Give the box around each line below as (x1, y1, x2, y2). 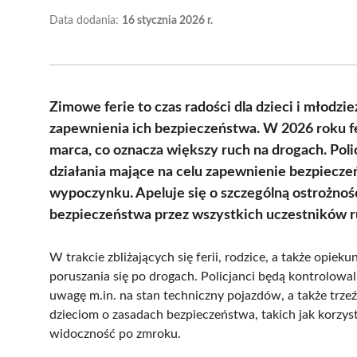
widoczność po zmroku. (49, 327, 181, 340)
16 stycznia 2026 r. (122, 14, 213, 26)
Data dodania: (49, 14, 122, 26)
